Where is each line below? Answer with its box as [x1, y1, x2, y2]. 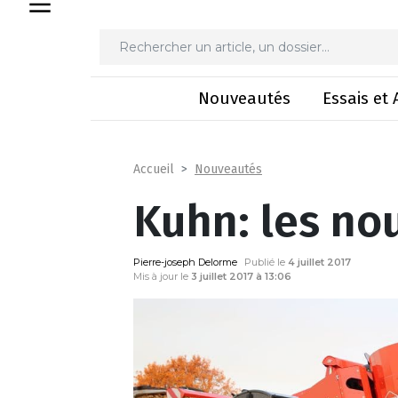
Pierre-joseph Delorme [133, 256, 237, 268]
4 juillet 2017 [288, 256, 351, 268]
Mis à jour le [133, 270, 191, 283]
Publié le [244, 256, 288, 268]
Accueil [133, 162, 174, 177]
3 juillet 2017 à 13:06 [191, 270, 291, 283]
